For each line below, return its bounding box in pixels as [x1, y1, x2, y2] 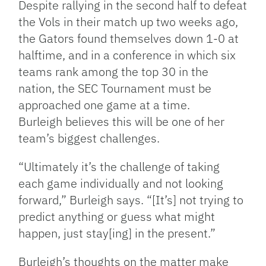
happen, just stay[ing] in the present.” [18, 225, 216, 241]
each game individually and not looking [18, 175, 224, 191]
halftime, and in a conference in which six [18, 47, 236, 63]
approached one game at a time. [18, 97, 191, 113]
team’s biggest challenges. [18, 130, 160, 146]
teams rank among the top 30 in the [18, 64, 209, 80]
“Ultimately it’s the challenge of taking [18, 159, 220, 175]
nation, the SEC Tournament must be [18, 80, 212, 96]
